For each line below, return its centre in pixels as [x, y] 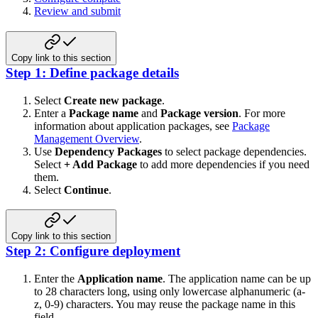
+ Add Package [100, 164]
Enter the [56, 279]
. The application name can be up [237, 279]
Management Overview [87, 138]
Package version [199, 113]
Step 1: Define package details [92, 72]
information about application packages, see [133, 126]
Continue [86, 190]
